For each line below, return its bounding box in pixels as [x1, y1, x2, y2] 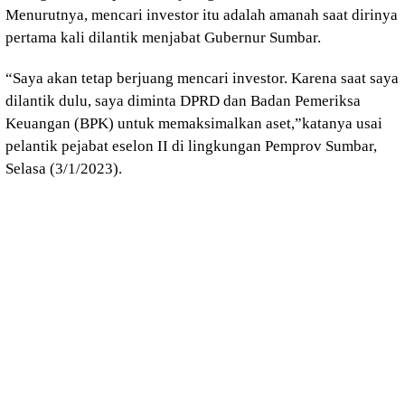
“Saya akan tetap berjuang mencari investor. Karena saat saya [5, 70, 399, 87]
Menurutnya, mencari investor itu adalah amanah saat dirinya [5, 6, 398, 24]
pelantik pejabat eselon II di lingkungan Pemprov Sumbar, [5, 137, 377, 155]
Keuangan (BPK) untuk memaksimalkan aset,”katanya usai [5, 115, 382, 132]
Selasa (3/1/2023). [5, 160, 122, 177]
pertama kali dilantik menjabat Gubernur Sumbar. [5, 29, 321, 46]
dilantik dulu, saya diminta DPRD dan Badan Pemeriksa [5, 92, 361, 109]
